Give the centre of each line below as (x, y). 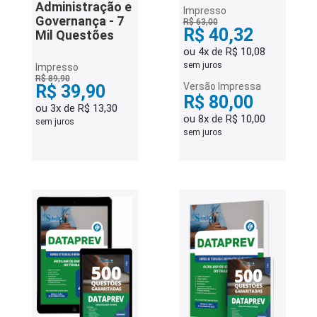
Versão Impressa (222, 86)
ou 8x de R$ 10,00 (224, 119)
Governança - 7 (79, 21)
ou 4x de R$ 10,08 (224, 52)
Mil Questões (74, 35)
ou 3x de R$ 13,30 (76, 108)
